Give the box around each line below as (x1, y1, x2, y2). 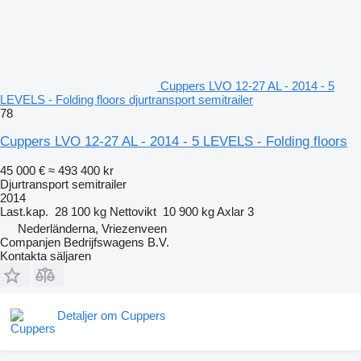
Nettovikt (110, 204, 156, 218)
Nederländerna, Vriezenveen (18, 221, 167, 235)
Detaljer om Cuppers (57, 308, 166, 322)
